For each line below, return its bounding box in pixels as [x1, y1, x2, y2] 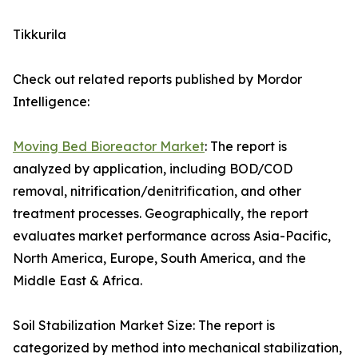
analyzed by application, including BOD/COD [13, 161, 292, 177]
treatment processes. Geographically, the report [13, 205, 308, 222]
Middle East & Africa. [13, 272, 142, 289]
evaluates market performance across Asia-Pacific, [13, 228, 331, 245]
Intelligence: [13, 93, 89, 110]
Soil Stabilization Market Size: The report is [13, 317, 275, 334]
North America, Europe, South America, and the [13, 250, 306, 267]
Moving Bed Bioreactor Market [13, 138, 205, 155]
